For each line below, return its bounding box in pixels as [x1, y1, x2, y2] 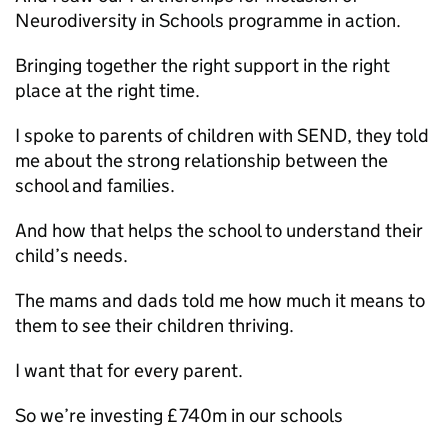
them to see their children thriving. [15, 314, 294, 337]
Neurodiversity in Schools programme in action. [15, 9, 401, 32]
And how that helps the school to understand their [15, 219, 423, 242]
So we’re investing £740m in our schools [15, 404, 343, 427]
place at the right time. [15, 79, 200, 102]
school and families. [15, 174, 175, 197]
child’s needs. [15, 244, 128, 267]
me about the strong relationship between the [15, 149, 388, 172]
